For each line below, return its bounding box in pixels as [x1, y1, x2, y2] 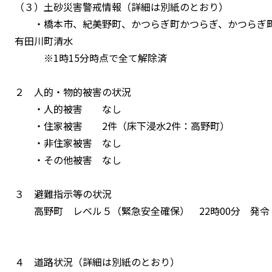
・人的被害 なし [15, 101, 121, 116]
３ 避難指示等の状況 [15, 186, 112, 201]
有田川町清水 [15, 33, 73, 48]
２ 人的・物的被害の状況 [15, 84, 131, 99]
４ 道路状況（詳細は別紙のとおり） [15, 254, 180, 269]
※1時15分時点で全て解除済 [15, 50, 167, 65]
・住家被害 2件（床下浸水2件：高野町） [15, 118, 229, 133]
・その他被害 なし [15, 152, 121, 167]
